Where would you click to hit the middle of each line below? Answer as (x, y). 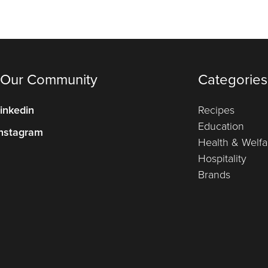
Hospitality (222, 159)
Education (221, 126)
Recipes (216, 110)
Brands (214, 175)
